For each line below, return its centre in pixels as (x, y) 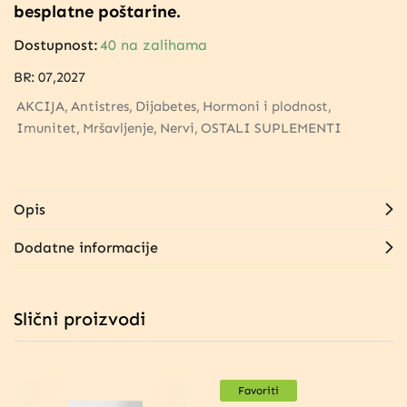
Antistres (100, 106)
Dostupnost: (56, 45)
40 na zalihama (154, 45)
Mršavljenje (118, 128)
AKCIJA (40, 106)
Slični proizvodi (79, 318)
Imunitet (46, 128)
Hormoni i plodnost (265, 106)
